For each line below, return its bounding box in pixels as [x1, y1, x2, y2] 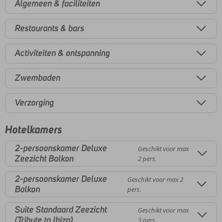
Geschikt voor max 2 [127, 174, 183, 184]
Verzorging [15, 97, 54, 109]
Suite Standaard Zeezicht [15, 204, 107, 215]
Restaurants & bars [15, 23, 84, 34]
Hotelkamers [5, 122, 62, 136]
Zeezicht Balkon [15, 153, 74, 164]
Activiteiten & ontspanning [15, 48, 110, 59]
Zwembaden [15, 72, 60, 84]
